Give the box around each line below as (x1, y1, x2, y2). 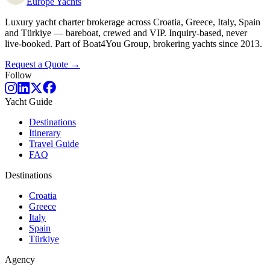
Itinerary (29, 128, 61, 139)
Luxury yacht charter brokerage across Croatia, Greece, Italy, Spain (5, 17, 260, 28)
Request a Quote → (5, 59, 80, 70)
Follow (5, 70, 32, 81)
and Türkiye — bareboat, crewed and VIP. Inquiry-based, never (5, 28, 247, 39)
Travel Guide (29, 139, 79, 149)
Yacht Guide (5, 96, 52, 107)
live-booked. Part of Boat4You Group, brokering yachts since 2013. (5, 39, 262, 49)
